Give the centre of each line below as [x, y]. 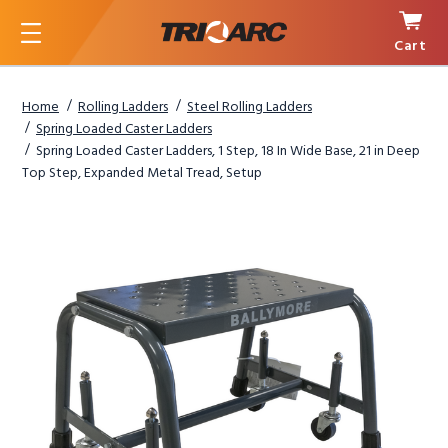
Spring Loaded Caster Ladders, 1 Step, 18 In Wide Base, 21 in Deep [228, 151]
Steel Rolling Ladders [249, 107]
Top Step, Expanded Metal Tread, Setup [142, 173]
